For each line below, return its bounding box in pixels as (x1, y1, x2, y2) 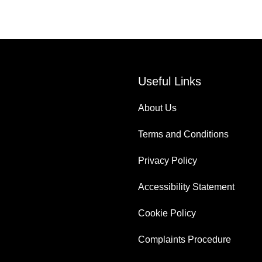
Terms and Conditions (138, 129, 229, 139)
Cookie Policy (138, 208, 196, 218)
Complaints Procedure (138, 235, 231, 244)
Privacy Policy (138, 156, 197, 166)
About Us (138, 103, 177, 113)
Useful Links (138, 75, 201, 88)
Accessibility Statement (138, 182, 235, 192)
